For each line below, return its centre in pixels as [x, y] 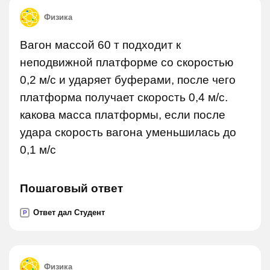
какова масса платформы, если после [123, 115]
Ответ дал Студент [69, 212]
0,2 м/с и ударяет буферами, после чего [128, 80]
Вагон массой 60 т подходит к [100, 45]
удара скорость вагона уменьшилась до [128, 132]
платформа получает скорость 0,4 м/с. [124, 97]
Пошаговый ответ [71, 188]
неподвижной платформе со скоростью [127, 62]
